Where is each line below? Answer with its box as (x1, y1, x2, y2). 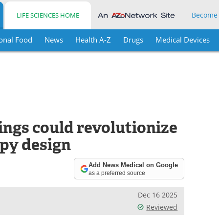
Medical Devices (155, 35, 210, 44)
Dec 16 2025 (138, 190, 178, 199)
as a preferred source (88, 169, 146, 176)
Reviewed (146, 202, 178, 212)
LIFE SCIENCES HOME (17, 11, 80, 20)
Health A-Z (75, 35, 111, 44)
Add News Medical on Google (88, 161, 178, 169)
